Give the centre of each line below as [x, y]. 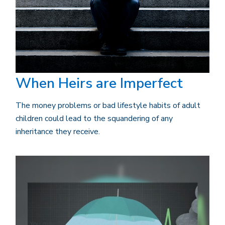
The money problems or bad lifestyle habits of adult [108, 105]
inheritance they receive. [58, 131]
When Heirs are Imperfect [99, 83]
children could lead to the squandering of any [94, 118]
